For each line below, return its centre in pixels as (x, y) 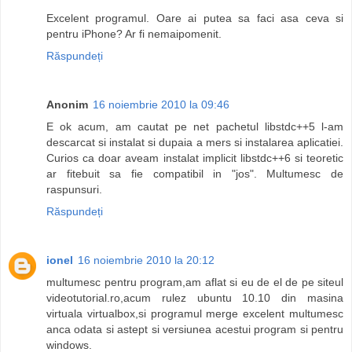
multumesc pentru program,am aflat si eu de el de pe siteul (195, 282)
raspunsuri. (74, 190)
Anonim (67, 105)
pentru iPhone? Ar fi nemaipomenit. (134, 34)
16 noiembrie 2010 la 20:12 (146, 260)
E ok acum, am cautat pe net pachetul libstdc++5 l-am (195, 127)
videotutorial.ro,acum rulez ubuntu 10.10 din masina (195, 298)
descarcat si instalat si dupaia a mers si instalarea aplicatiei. (195, 143)
